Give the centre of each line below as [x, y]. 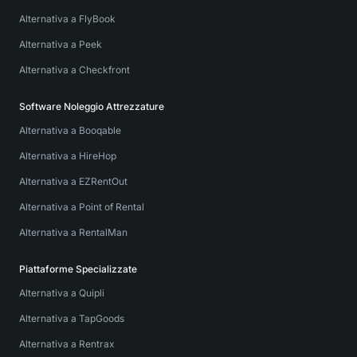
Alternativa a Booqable [70, 130]
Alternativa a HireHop [68, 156]
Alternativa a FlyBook [67, 19]
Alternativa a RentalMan [73, 232]
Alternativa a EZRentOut [73, 181]
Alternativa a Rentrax [67, 344]
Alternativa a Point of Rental [82, 207]
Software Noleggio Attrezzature [92, 106]
